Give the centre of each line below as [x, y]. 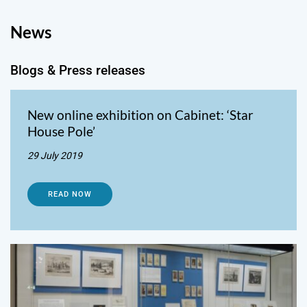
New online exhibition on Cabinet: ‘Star [140, 114]
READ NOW [70, 194]
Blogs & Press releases [78, 70]
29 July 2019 [55, 155]
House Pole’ [61, 131]
